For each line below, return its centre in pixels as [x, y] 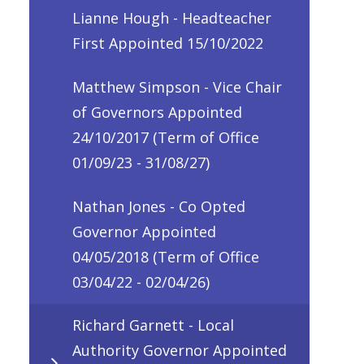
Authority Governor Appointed [180, 351]
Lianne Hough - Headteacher [172, 18]
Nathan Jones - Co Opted [159, 206]
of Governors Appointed [157, 112]
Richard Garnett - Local [153, 325]
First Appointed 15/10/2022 [168, 43]
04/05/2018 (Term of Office [166, 256]
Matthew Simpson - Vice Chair [177, 87]
